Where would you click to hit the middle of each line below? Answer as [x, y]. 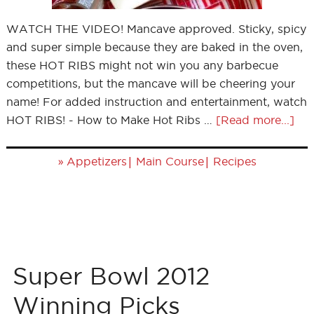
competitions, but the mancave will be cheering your [150, 83]
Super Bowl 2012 [111, 276]
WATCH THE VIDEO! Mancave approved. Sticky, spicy [156, 29]
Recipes [234, 161]
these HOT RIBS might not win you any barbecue [142, 65]
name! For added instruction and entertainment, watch [156, 102]
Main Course [170, 161]
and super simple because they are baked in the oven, [154, 47]
